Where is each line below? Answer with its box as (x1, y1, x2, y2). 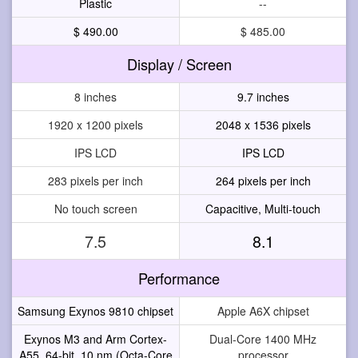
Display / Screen (126, 53, 232, 74)
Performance (138, 267, 220, 288)
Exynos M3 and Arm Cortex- (24, 330, 167, 347)
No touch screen (54, 200, 137, 217)
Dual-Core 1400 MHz (209, 330, 316, 347)
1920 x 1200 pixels (48, 116, 143, 133)
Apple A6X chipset (217, 302, 309, 319)
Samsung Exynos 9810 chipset (18, 302, 173, 319)
